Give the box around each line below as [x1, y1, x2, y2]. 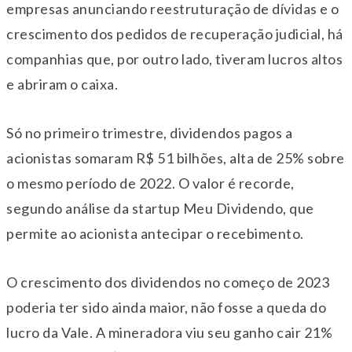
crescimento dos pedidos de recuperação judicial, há [6, 24, 343, 42]
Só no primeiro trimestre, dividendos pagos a [6, 123, 292, 141]
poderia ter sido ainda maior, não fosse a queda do [6, 298, 326, 316]
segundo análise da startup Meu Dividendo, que [6, 199, 314, 217]
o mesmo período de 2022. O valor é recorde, [6, 174, 295, 192]
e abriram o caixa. [6, 75, 118, 93]
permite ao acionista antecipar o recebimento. [6, 224, 304, 242]
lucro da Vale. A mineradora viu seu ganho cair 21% [6, 323, 332, 341]
